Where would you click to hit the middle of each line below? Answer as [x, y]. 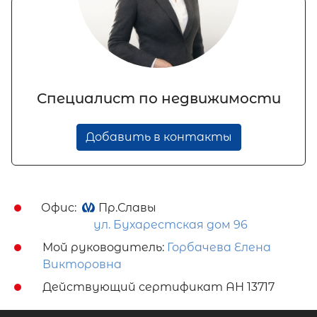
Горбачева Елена [219, 247]
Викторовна [82, 264]
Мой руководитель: [105, 247]
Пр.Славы [127, 208]
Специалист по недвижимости [158, 98]
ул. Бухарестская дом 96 [171, 225]
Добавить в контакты [158, 137]
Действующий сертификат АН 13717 [158, 287]
